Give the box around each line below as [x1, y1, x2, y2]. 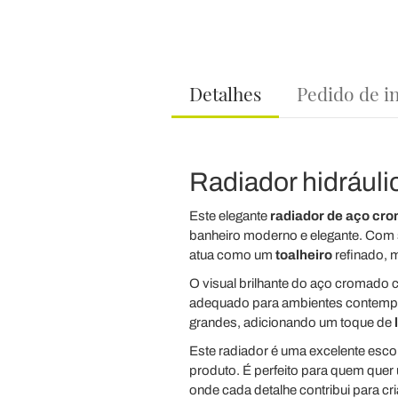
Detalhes [188, 81, 261, 106]
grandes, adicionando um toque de [188, 315, 394, 330]
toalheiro [275, 248, 332, 262]
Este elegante [188, 209, 270, 223]
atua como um [188, 248, 275, 262]
